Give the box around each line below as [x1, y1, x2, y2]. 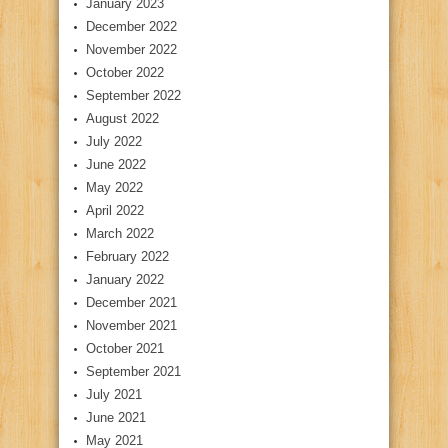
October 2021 [86, 341, 164, 357]
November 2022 [86, 42, 177, 58]
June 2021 [86, 410, 146, 426]
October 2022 [86, 65, 164, 81]
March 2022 [86, 226, 154, 242]
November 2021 [86, 318, 177, 334]
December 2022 [86, 19, 177, 35]
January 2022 [86, 272, 164, 288]
